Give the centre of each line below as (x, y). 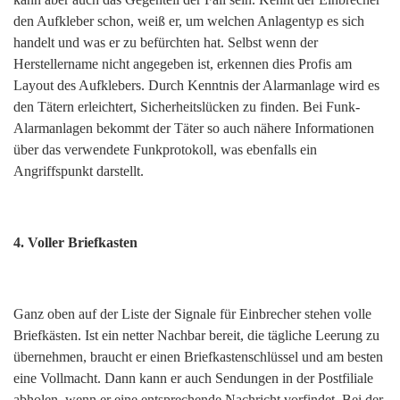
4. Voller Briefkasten (75, 243)
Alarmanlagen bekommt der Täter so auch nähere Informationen (194, 129)
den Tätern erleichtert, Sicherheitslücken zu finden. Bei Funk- (187, 107)
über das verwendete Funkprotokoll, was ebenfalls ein (165, 150)
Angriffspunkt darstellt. (79, 171)
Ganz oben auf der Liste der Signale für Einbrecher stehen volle (192, 314)
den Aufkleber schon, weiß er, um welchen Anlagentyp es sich (189, 21)
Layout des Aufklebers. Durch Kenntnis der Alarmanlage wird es (196, 86)
